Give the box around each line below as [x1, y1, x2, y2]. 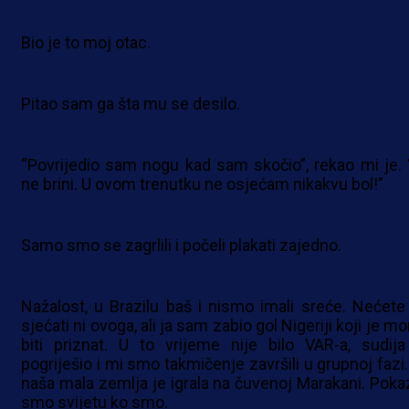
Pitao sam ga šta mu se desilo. [21, 94, 240, 114]
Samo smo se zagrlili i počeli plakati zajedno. [21, 236, 341, 256]
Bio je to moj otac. [21, 33, 151, 53]
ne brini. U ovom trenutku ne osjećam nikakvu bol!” [21, 174, 383, 194]
